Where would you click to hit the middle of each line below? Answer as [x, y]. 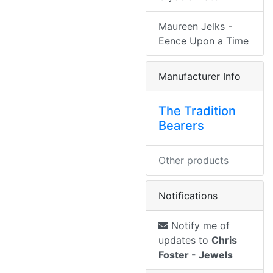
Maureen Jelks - [195, 27]
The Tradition [197, 111]
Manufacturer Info [200, 76]
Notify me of [199, 226]
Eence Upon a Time [204, 41]
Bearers [181, 126]
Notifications [188, 196]
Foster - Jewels [196, 255]
